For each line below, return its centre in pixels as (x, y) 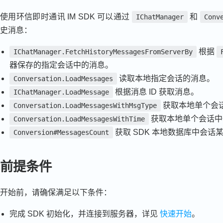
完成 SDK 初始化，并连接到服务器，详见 (85, 214)
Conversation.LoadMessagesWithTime (79, 119)
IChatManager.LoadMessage (61, 92)
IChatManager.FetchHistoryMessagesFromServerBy (103, 52)
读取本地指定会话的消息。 (166, 78)
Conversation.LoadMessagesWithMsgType (85, 105)
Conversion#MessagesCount (61, 132)
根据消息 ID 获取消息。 (156, 92)
